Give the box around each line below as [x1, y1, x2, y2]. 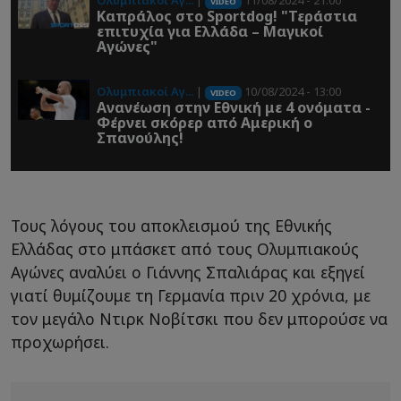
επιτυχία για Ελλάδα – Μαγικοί [97, 21, 323, 42]
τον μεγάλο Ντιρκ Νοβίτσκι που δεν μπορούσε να [11, 308, 388, 330]
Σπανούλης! [97, 128, 183, 149]
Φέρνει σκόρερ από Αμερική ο [97, 113, 312, 133]
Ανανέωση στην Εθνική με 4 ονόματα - [97, 98, 371, 118]
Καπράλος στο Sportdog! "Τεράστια [97, 6, 357, 27]
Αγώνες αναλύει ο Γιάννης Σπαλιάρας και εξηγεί [11, 261, 365, 284]
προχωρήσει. [11, 331, 109, 354]
